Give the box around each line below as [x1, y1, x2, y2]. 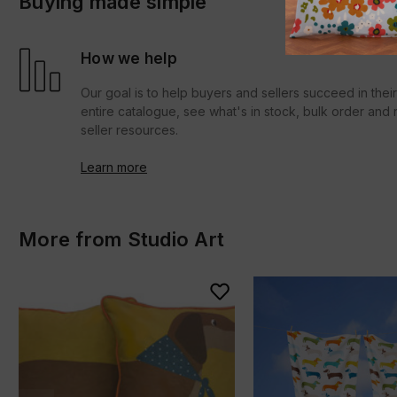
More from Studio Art [19, 227, 224, 251]
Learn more [81, 159, 147, 175]
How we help [81, 49, 177, 67]
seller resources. [81, 121, 178, 137]
